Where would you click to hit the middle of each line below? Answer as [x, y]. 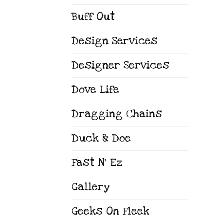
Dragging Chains [117, 114]
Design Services [115, 41]
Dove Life [95, 90]
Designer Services [120, 66]
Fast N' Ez [97, 163]
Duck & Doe [101, 139]
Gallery [91, 187]
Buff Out [93, 17]
